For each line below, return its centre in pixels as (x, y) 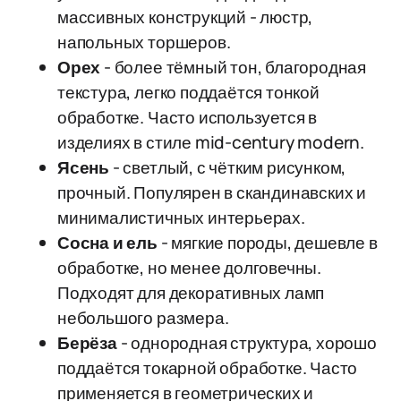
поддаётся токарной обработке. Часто (208, 368)
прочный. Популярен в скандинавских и (212, 192)
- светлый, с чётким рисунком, (228, 167)
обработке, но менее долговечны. (190, 268)
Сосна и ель (107, 243)
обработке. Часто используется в (188, 117)
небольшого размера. (143, 318)
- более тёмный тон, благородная (234, 67)
